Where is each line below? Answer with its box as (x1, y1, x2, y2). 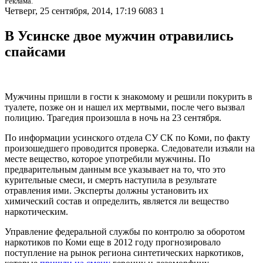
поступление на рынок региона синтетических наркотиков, (5, 248, 244, 258)
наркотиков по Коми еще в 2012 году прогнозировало (5, 237, 221, 248)
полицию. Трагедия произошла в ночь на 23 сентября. (5, 113, 221, 123)
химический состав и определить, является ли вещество (5, 196, 229, 207)
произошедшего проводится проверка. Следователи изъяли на (5, 143, 255, 154)
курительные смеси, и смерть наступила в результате (5, 175, 217, 186)
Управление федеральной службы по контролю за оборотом (5, 227, 245, 237)
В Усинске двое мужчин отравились (5, 28, 234, 44)
